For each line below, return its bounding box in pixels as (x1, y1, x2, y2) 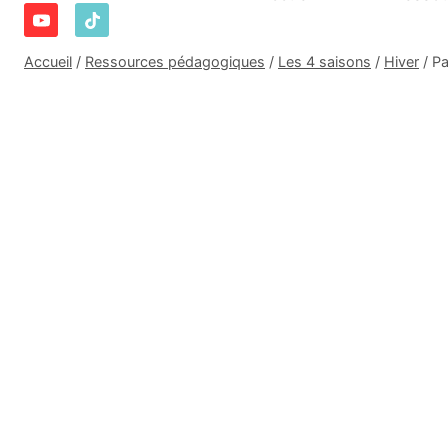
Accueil (24, 52, 72, 70)
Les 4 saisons (278, 52, 371, 70)
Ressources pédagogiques (85, 52, 265, 70)
